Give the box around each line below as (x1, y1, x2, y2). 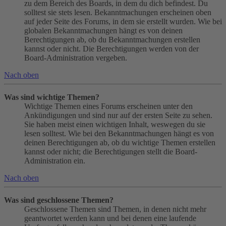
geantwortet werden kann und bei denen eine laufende (24, 213, 196, 222)
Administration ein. (24, 156, 85, 165)
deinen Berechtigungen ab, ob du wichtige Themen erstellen (24, 138, 215, 147)
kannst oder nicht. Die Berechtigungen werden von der (24, 44, 199, 53)
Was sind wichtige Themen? (4, 92, 99, 101)
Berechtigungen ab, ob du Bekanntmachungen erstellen (24, 35, 200, 44)
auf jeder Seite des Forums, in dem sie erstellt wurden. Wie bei (24, 17, 222, 26)
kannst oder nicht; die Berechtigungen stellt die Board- (24, 147, 197, 156)
